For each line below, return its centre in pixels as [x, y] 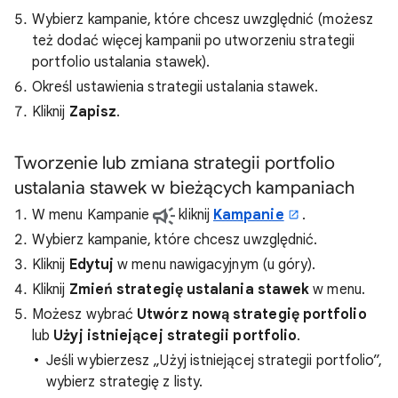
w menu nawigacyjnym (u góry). [215, 264]
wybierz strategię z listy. [125, 382]
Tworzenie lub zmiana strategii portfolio [175, 163]
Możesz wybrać [85, 314]
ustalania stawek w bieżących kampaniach [184, 187]
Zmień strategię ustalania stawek [189, 289]
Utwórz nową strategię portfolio [252, 314]
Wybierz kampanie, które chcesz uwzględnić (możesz [203, 19]
